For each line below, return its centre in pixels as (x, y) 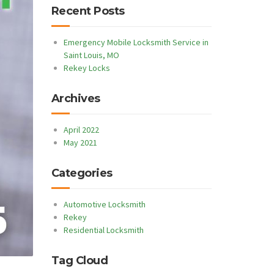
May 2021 (80, 143)
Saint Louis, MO (91, 55)
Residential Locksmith (103, 230)
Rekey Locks (87, 68)
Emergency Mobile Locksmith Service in (136, 42)
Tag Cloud (79, 261)
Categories (82, 173)
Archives (76, 98)
